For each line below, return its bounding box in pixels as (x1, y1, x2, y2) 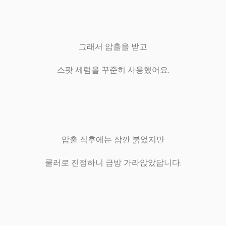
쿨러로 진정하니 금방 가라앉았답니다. (44, 158, 182, 168)
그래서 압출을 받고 (79, 42, 147, 52)
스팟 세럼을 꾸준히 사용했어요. (56, 65, 169, 75)
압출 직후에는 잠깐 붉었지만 (62, 135, 164, 145)
